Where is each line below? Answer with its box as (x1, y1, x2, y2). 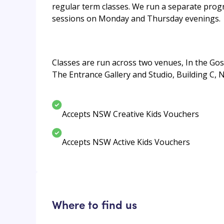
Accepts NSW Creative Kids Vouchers (62, 108, 199, 119)
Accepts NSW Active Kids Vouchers (62, 136, 190, 147)
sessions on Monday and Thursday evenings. (52, 13, 220, 24)
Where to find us (52, 196, 137, 212)
